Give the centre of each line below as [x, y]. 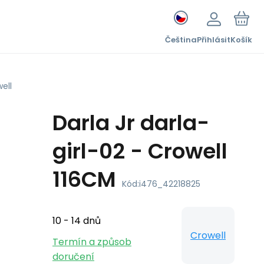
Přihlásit [214, 40]
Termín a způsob [92, 242]
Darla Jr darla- [131, 123]
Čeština [181, 40]
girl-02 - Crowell [140, 151]
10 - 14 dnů [77, 221]
